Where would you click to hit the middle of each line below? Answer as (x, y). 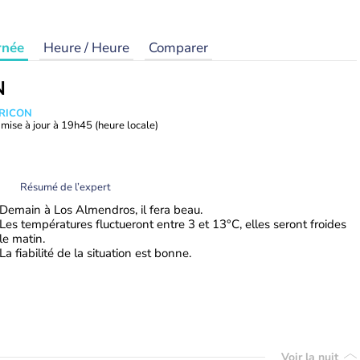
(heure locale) (127, 125)
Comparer (178, 48)
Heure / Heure (86, 48)
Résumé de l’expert (65, 187)
